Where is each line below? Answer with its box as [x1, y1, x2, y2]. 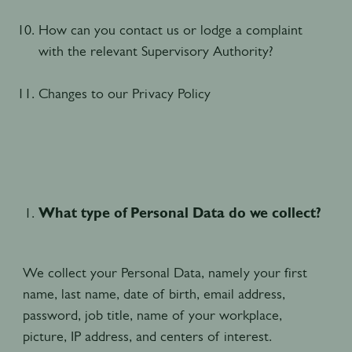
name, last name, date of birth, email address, [22, 285, 285, 302]
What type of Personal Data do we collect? [38, 204, 321, 221]
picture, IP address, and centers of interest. [22, 328, 280, 344]
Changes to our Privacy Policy [38, 85, 211, 101]
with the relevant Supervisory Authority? [38, 42, 273, 59]
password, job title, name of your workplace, [22, 306, 282, 323]
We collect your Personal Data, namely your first [22, 264, 307, 280]
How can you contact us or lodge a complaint [38, 21, 302, 38]
